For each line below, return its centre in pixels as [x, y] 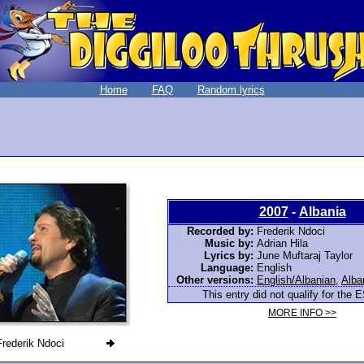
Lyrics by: [229, 255]
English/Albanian [296, 279]
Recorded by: [220, 231]
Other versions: [215, 279]
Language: [227, 267]
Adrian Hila [282, 243]
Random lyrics [231, 90]
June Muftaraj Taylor [305, 255]
